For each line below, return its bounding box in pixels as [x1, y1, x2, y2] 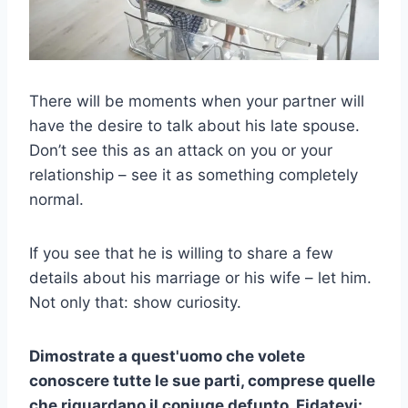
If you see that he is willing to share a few [29, 243, 333, 262]
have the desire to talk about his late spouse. [29, 116, 360, 135]
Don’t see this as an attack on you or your [29, 140, 332, 159]
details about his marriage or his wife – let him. [29, 268, 372, 287]
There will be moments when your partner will [29, 91, 364, 110]
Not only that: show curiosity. [29, 292, 241, 311]
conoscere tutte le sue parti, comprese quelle [29, 371, 375, 390]
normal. [29, 189, 84, 209]
